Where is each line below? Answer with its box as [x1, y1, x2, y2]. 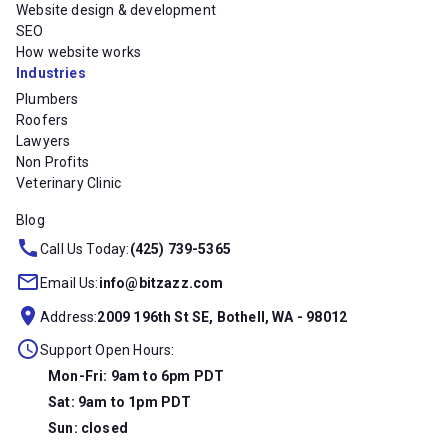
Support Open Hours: [40, 342, 175, 359]
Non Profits [16, 153, 89, 170]
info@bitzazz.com [98, 274, 224, 291]
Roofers [16, 111, 69, 128]
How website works [16, 43, 142, 60]
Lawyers [16, 132, 71, 149]
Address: [40, 308, 98, 325]
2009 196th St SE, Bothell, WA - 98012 [97, 308, 348, 325]
